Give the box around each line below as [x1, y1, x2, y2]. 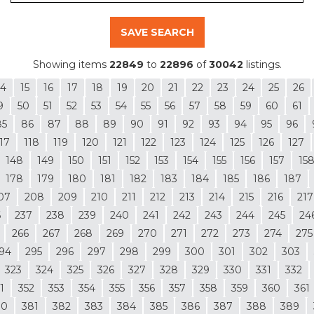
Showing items [32, 58, 109, 71]
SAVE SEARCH [120, 26, 194, 39]
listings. [243, 58, 282, 71]
